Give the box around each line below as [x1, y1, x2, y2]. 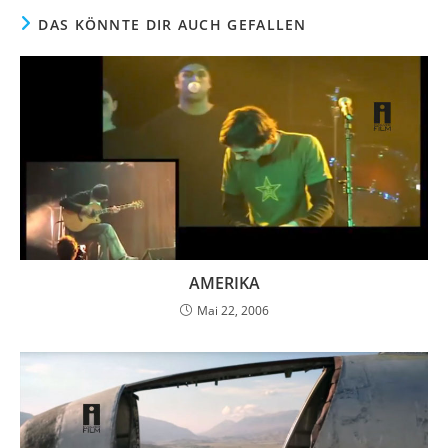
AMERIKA [188, 271, 260, 294]
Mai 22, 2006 [196, 301, 269, 319]
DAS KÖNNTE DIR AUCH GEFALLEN [38, 14, 307, 34]
